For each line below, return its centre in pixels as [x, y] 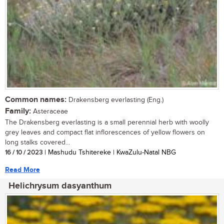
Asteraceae [49, 111]
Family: [18, 111]
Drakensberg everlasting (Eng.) [115, 100]
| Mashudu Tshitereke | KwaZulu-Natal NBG [109, 152]
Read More [22, 169]
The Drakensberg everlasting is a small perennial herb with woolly [107, 122]
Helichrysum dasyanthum [60, 186]
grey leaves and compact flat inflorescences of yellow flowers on [105, 132]
